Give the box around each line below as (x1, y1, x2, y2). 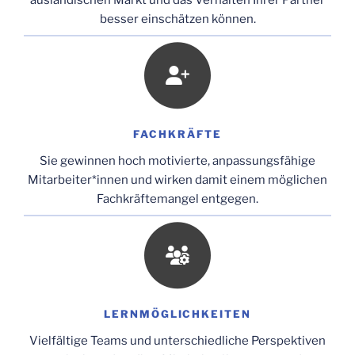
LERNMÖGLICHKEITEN (103, 307, 252, 321)
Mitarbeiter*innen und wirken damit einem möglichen (28, 173, 327, 188)
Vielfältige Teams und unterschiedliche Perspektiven (29, 334, 326, 349)
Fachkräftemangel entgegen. (97, 192, 258, 207)
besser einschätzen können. (99, 12, 256, 27)
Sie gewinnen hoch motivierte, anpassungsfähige (40, 154, 315, 169)
